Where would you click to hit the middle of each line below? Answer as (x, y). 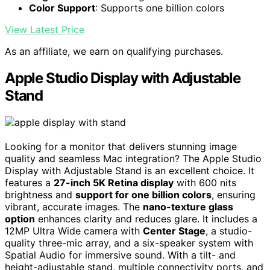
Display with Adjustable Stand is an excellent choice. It (130, 171)
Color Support (62, 8)
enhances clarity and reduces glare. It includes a (146, 219)
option (20, 219)
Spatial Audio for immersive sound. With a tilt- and (120, 255)
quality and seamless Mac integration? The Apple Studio (133, 159)
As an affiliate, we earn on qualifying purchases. (114, 52)
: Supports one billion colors (160, 8)
